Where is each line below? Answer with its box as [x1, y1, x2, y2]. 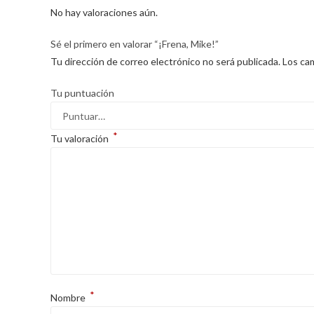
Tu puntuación [50, 87, 114, 100]
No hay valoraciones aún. [50, 6, 158, 19]
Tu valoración [50, 132, 111, 145]
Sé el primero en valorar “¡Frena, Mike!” [50, 38, 219, 50]
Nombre [50, 292, 88, 304]
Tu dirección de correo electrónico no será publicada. [50, 55, 280, 68]
